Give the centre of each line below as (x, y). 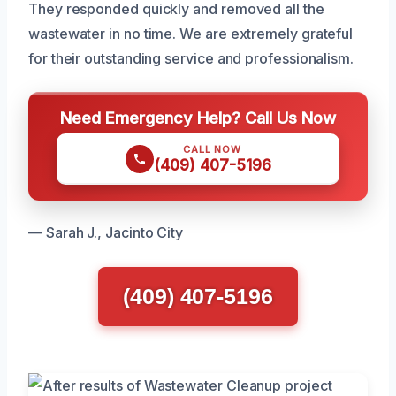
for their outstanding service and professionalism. (191, 58)
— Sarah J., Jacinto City (106, 232)
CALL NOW (212, 149)
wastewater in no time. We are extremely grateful (191, 33)
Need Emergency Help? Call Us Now (198, 117)
